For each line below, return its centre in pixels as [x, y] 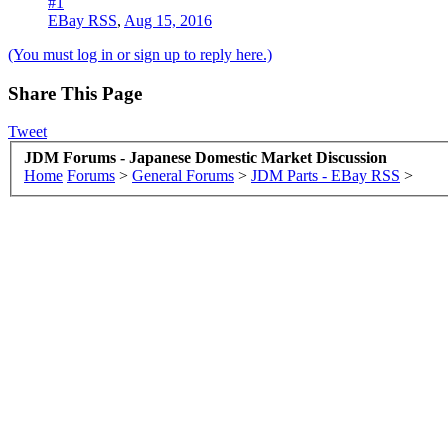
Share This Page [75, 93]
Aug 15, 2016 [168, 20]
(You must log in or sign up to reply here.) [140, 54]
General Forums [183, 175]
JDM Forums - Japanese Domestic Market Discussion [205, 157]
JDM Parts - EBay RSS [325, 175]
